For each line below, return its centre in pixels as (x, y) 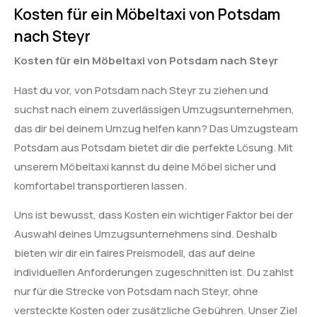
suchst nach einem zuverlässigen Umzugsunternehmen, (154, 109)
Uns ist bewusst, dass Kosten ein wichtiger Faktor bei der (154, 215)
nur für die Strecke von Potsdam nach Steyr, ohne (136, 292)
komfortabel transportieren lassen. (100, 185)
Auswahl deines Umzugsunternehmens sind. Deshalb (146, 234)
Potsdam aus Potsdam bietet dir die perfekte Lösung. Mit (154, 147)
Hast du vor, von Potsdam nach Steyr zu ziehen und (141, 90)
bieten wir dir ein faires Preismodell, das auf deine (135, 253)
